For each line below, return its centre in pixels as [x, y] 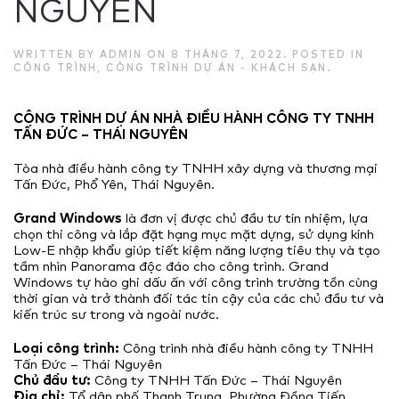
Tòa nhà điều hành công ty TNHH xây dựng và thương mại [195, 167]
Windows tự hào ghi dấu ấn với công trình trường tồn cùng [195, 281]
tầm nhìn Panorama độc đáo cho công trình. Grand [171, 265]
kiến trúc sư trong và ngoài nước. [116, 313]
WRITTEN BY [57, 54]
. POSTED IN [324, 54]
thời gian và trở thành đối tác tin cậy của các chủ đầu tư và [199, 297]
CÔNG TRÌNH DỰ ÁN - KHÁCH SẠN [216, 67]
